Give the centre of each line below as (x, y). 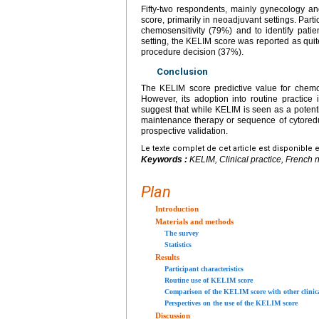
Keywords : (165, 159)
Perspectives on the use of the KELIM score (231, 303)
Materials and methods (194, 221)
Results (167, 257)
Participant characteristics (204, 268)
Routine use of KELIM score (209, 280)
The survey (182, 233)
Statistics (178, 244)
